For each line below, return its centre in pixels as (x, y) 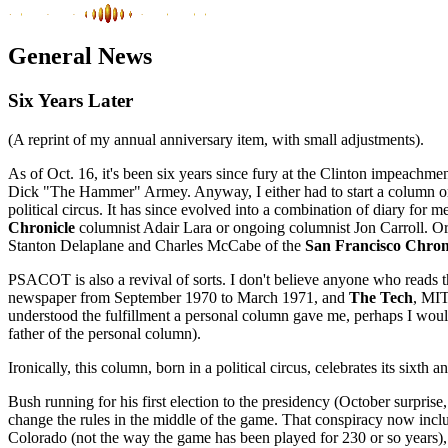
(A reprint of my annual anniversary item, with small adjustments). (216, 139)
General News (80, 55)
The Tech (381, 297)
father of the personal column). (104, 333)
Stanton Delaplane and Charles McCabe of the (156, 245)
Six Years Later (70, 100)
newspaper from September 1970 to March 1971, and (178, 297)
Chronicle (43, 227)
